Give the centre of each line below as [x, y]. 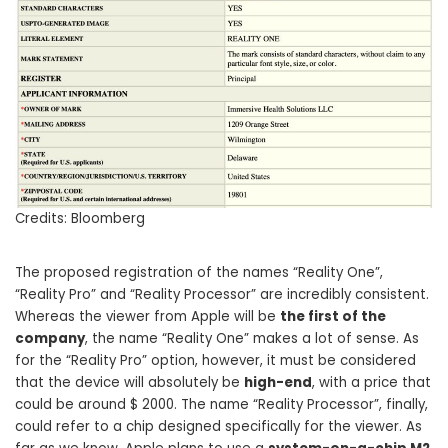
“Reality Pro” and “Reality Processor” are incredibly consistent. [222, 295]
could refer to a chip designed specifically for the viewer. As [218, 427]
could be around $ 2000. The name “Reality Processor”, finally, [221, 405]
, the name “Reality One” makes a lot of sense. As [252, 339]
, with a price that [371, 383]
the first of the [333, 317]
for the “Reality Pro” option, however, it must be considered [215, 361]
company [50, 339]
